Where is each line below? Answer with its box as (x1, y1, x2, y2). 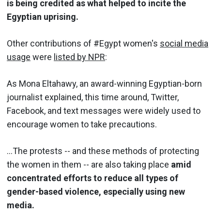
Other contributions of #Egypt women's (7, 38, 160, 48)
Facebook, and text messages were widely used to (7, 105, 201, 116)
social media (160, 38, 208, 48)
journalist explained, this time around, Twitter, (7, 92, 179, 102)
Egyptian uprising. (7, 11, 78, 22)
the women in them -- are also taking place (7, 159, 171, 170)
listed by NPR (54, 51, 105, 62)
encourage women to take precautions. (7, 119, 157, 129)
